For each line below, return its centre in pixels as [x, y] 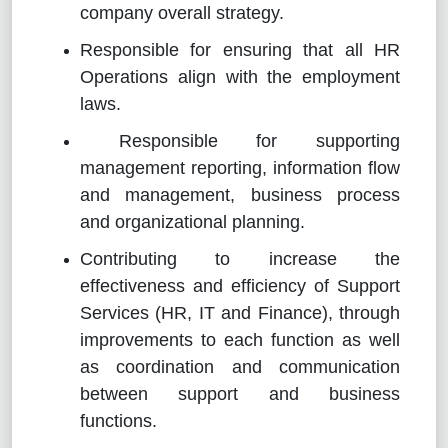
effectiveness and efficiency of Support [240, 285]
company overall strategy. [182, 12]
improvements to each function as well [240, 339]
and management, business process [240, 194]
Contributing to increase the [240, 258]
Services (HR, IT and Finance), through [240, 312]
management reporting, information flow [240, 167]
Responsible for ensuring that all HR [240, 49]
